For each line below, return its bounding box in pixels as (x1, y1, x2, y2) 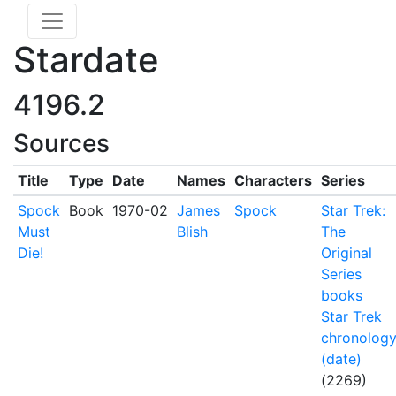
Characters (233, 171, 312, 189)
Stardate (13, 38, 159, 81)
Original (320, 244, 372, 262)
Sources (13, 128, 110, 158)
